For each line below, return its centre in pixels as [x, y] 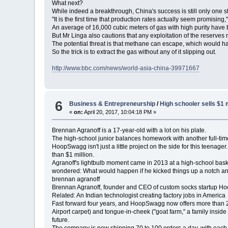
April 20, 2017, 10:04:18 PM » [120, 112]
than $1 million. [73, 154]
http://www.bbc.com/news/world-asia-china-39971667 [126, 68]
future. [61, 220]
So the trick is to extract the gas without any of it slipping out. [134, 52]
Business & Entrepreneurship [112, 104]
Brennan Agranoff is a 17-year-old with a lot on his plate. [129, 130]
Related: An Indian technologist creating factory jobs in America [139, 195]
